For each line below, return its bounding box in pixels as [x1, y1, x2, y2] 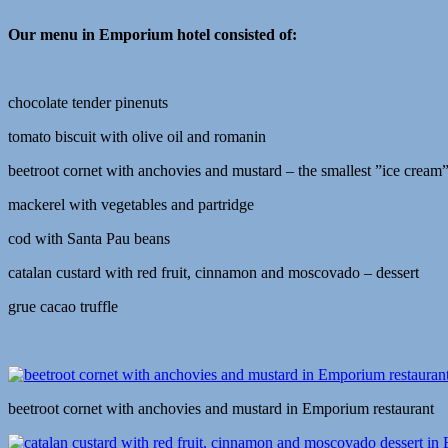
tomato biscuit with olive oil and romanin [8, 128, 266, 146]
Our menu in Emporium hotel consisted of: [8, 26, 297, 44]
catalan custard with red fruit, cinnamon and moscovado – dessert [8, 264, 419, 282]
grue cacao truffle [8, 298, 118, 316]
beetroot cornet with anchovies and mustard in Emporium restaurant [8, 400, 434, 418]
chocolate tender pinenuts [8, 94, 168, 112]
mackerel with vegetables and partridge [8, 196, 254, 214]
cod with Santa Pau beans [8, 230, 170, 248]
